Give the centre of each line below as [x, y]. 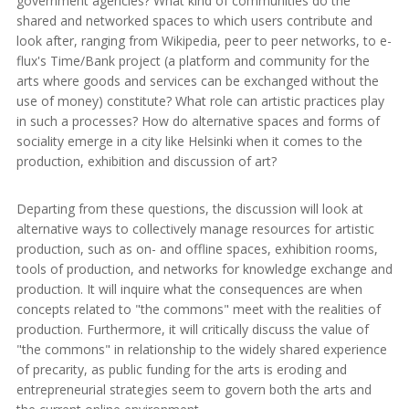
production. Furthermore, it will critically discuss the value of [193, 329]
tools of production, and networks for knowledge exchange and [204, 268]
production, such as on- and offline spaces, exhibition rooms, [197, 248]
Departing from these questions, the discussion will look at [190, 208]
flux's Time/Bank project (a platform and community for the [193, 60]
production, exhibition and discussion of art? [147, 161]
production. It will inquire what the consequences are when [189, 288]
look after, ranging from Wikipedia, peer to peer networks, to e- [204, 40]
